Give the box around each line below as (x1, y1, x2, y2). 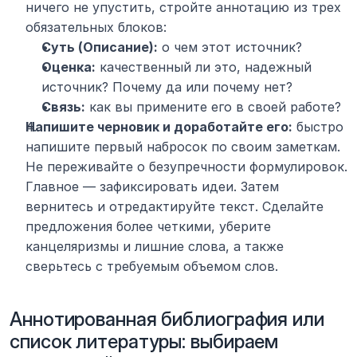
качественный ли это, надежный (96, 59, 312, 76)
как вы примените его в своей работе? (85, 99, 341, 116)
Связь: (41, 99, 85, 116)
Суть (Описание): (41, 39, 158, 56)
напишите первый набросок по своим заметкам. (25, 139, 340, 155)
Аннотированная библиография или (10, 308, 324, 331)
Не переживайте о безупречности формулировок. (25, 159, 347, 175)
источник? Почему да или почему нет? (41, 79, 292, 96)
